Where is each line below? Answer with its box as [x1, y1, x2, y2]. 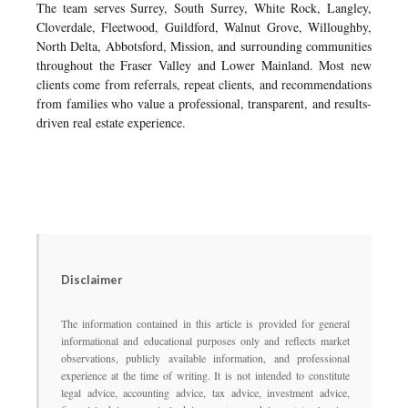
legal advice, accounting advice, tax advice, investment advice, [61, 385, 350, 400]
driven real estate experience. [36, 114, 186, 131]
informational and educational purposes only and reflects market [61, 333, 350, 348]
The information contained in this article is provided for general [61, 316, 350, 331]
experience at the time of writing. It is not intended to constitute [61, 368, 350, 382]
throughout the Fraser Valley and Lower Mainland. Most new [36, 56, 372, 74]
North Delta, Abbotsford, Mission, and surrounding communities [36, 37, 372, 55]
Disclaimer [61, 272, 123, 287]
